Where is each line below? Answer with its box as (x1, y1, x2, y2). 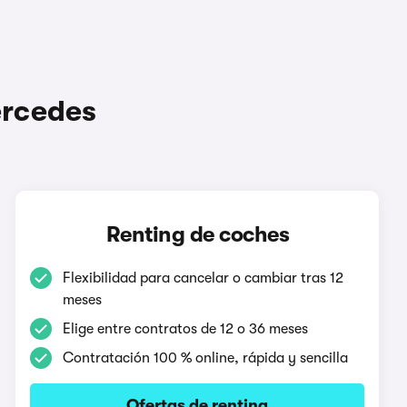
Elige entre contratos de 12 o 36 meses (63, 320, 309, 337)
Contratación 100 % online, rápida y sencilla (63, 349, 349, 366)
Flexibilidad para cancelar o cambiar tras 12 (63, 269, 344, 286)
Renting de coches (105, 221, 290, 247)
